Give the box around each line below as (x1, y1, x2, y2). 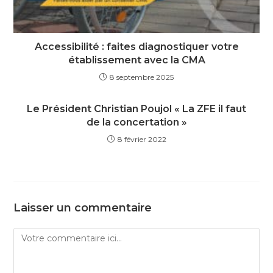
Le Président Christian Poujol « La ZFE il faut (27, 102, 246, 115)
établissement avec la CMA (68, 54, 205, 66)
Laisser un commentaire (13, 200, 152, 214)
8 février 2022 (117, 134, 166, 144)
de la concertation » (86, 116, 187, 128)
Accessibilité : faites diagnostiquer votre (34, 40, 239, 52)
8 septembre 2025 (110, 72, 174, 82)
